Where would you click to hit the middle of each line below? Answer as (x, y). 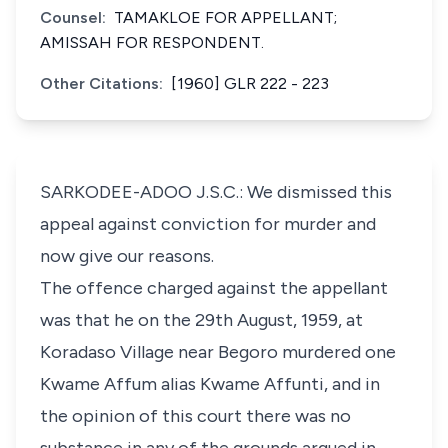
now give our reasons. (127, 256)
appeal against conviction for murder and (208, 224)
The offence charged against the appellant (214, 288)
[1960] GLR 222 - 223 (250, 83)
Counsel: (73, 17)
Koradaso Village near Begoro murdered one (218, 352)
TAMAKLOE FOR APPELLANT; (225, 17)
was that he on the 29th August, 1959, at (201, 320)
